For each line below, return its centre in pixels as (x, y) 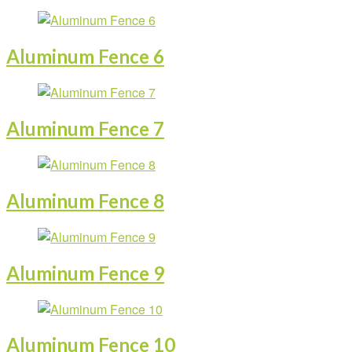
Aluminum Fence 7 (85, 129)
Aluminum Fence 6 (85, 57)
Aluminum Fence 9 (85, 273)
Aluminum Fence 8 (85, 200)
